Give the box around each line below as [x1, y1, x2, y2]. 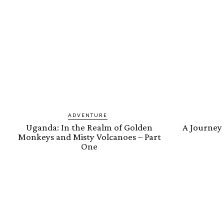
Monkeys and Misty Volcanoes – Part [17, 131, 161, 142]
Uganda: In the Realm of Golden [26, 122, 152, 133]
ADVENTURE [68, 112, 107, 118]
